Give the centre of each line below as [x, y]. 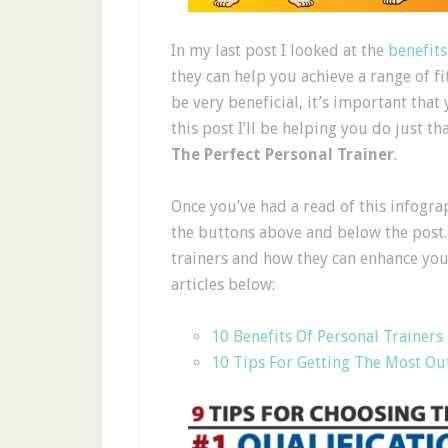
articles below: [223, 284]
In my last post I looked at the [279, 50]
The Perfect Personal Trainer [282, 154]
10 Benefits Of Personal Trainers [327, 336]
